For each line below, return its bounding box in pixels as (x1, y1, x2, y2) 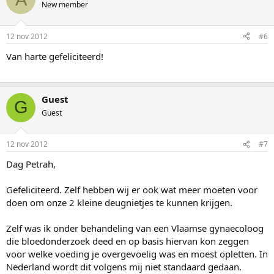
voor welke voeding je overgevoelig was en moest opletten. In (6, 248, 268, 261)
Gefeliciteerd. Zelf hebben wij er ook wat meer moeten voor (6, 183, 257, 196)
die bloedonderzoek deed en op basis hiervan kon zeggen (6, 235, 249, 248)
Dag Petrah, (6, 158, 56, 171)
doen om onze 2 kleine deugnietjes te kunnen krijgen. (6, 196, 232, 209)
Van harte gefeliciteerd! (6, 50, 103, 62)
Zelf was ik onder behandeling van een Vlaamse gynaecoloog (6, 222, 264, 235)
